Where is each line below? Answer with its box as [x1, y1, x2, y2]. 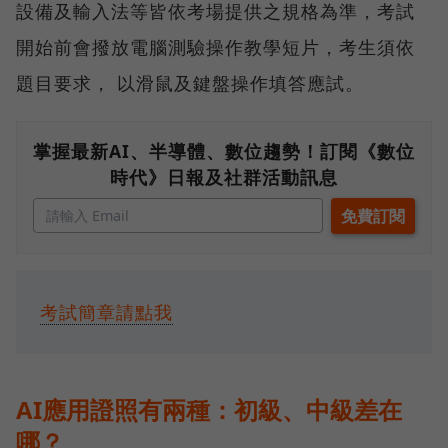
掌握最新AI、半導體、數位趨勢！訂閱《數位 [33, 139, 415, 164]
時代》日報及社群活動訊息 [110, 165, 338, 190]
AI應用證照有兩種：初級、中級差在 [16, 393, 402, 427]
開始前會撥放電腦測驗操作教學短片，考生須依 [16, 35, 415, 60]
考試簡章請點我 [40, 300, 173, 325]
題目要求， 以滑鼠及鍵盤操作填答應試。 [16, 71, 364, 96]
